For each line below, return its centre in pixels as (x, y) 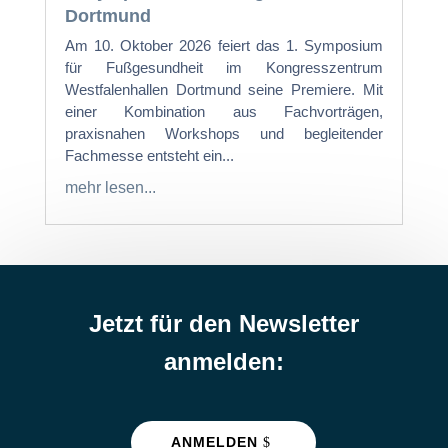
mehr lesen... (110, 187)
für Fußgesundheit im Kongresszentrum (224, 67)
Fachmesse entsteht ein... (149, 155)
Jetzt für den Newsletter (223, 323)
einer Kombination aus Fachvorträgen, (224, 111)
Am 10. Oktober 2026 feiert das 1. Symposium (224, 45)
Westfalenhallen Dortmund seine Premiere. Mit (224, 89)
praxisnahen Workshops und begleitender (224, 133)
